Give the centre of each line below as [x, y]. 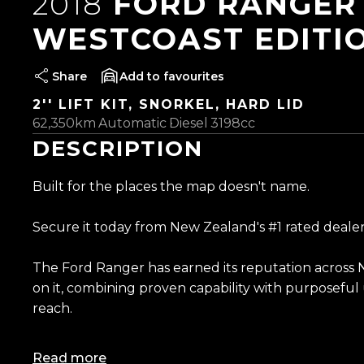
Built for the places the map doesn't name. [171, 187]
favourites [194, 77]
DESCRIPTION [118, 149]
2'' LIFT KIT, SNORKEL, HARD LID [169, 105]
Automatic [132, 123]
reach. [52, 309]
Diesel [188, 123]
